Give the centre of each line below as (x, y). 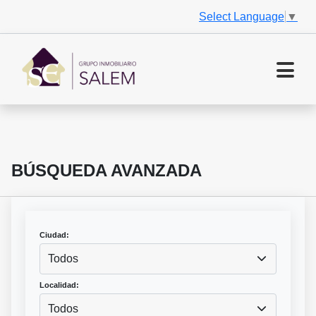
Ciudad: (54, 235)
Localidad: (59, 285)
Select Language (242, 16)
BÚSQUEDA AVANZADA (107, 171)
